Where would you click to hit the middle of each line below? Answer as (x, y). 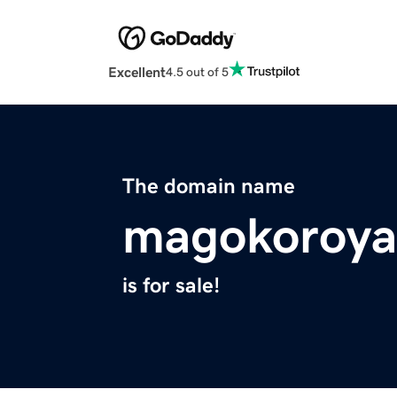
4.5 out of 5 (197, 71)
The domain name (209, 187)
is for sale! (171, 286)
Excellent (137, 72)
